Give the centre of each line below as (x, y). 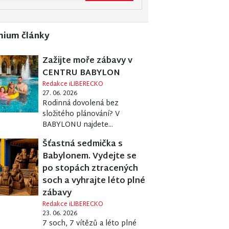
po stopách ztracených (90, 169)
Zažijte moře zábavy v (88, 61)
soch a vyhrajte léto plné (94, 181)
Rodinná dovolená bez (81, 104)
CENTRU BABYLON (82, 74)
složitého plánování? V (81, 114)
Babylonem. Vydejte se (90, 157)
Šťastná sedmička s (83, 145)
